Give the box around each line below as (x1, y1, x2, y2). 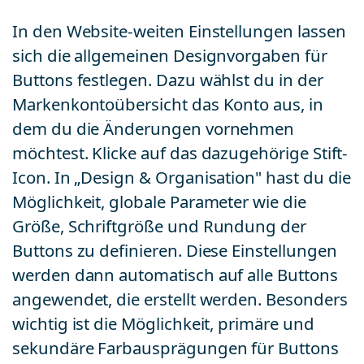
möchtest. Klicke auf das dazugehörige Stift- (12, 143, 349, 163)
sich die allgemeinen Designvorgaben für (12, 45, 327, 66)
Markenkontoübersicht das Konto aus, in (12, 94, 323, 115)
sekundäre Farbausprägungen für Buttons (12, 338, 339, 358)
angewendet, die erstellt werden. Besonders (12, 289, 348, 310)
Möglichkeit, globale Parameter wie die (12, 192, 306, 212)
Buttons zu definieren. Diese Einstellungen (12, 240, 337, 261)
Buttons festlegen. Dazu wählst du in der (12, 70, 323, 90)
